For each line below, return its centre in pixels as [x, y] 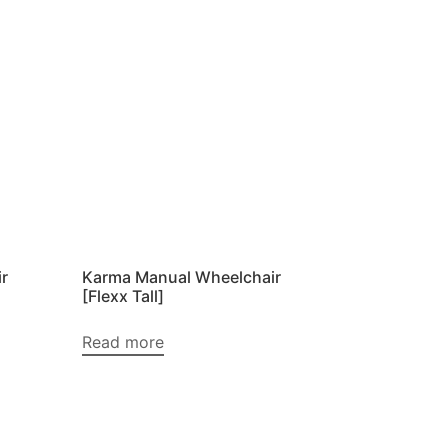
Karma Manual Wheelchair [181, 277]
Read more [122, 342]
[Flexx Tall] [122, 296]
